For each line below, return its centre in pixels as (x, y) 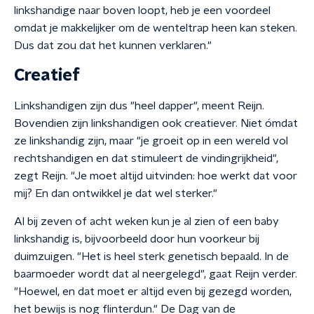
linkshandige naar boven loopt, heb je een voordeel (142, 11)
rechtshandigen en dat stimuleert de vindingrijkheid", (146, 158)
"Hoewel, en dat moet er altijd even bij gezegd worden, (153, 292)
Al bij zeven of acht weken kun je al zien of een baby (146, 221)
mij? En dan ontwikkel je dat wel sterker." (116, 193)
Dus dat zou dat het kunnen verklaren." (113, 46)
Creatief (47, 76)
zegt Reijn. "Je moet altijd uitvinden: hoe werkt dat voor (156, 176)
